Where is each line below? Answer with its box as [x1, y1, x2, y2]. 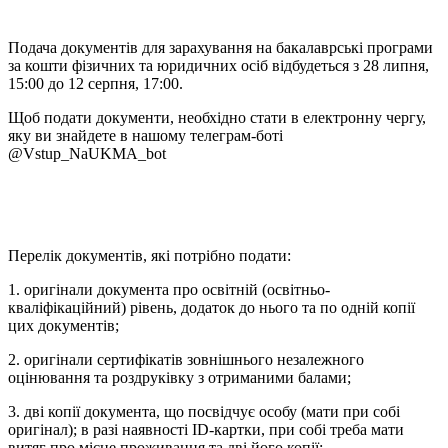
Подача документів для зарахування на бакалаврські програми [8, 39, 433, 57]
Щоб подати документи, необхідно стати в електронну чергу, [8, 109, 426, 127]
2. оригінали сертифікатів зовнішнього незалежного [8, 351, 364, 369]
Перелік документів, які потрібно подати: [8, 247, 291, 265]
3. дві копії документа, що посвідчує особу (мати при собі [8, 403, 400, 421]
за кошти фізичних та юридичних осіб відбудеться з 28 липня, [8, 57, 429, 75]
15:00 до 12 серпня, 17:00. [8, 75, 183, 93]
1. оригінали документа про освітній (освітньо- [8, 281, 330, 299]
